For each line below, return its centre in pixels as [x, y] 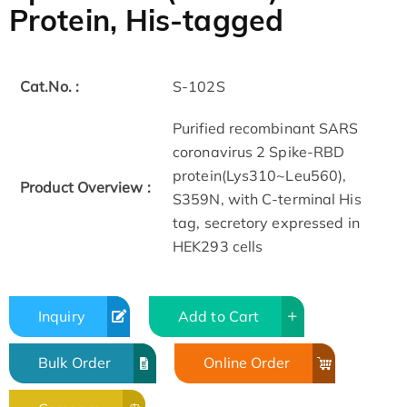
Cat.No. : [50, 87]
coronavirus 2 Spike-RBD [259, 152]
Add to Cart [219, 316]
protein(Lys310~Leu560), [260, 176]
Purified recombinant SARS [266, 129]
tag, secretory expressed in [266, 223]
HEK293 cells [218, 247]
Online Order [247, 363]
